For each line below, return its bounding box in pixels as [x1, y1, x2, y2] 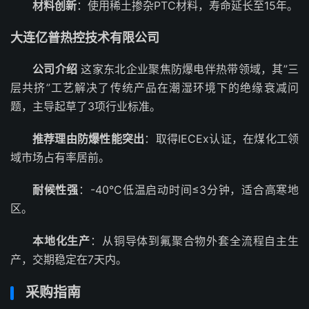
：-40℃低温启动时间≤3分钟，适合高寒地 [78, 183, 299, 197]
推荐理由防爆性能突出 [32, 132, 145, 146]
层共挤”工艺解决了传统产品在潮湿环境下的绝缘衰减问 [10, 81, 299, 94]
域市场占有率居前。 [10, 150, 110, 164]
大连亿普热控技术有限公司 [10, 30, 159, 45]
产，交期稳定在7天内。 [10, 252, 127, 266]
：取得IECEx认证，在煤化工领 [144, 132, 299, 146]
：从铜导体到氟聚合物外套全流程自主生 [90, 234, 299, 248]
